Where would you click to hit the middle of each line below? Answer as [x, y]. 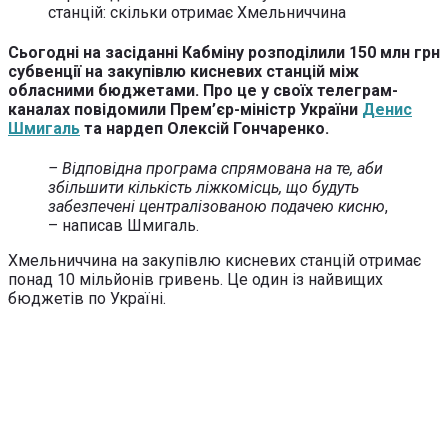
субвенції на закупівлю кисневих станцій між [183, 72]
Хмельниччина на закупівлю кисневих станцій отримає [214, 261]
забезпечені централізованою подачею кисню [216, 207]
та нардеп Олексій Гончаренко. [204, 129]
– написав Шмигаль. [123, 226]
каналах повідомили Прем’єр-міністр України [185, 110]
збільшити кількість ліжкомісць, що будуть [203, 188]
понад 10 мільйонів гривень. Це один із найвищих [195, 280]
